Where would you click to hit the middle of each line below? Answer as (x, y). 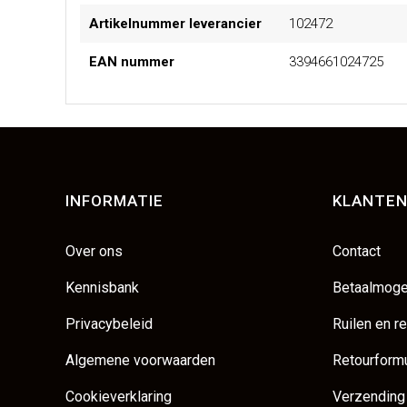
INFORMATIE (114, 201)
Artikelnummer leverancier (175, 24)
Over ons (94, 252)
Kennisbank (102, 288)
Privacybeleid (109, 324)
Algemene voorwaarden (140, 361)
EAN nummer (132, 62)
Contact (356, 252)
